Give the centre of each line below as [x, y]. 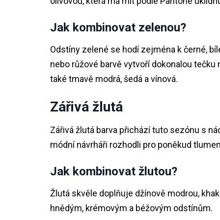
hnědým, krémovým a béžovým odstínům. [131, 208]
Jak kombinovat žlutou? [114, 171]
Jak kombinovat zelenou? [118, 27]
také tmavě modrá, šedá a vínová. [114, 79]
